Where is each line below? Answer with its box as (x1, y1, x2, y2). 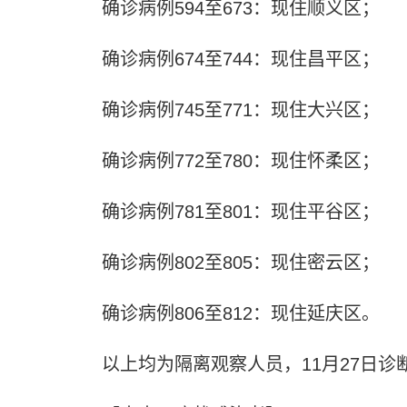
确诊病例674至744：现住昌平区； (102, 48, 380, 69)
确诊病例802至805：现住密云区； (102, 252, 380, 273)
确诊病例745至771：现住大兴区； (102, 99, 380, 120)
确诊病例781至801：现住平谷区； (102, 201, 380, 222)
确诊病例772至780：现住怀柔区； (102, 150, 380, 171)
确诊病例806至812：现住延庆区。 (102, 303, 380, 323)
